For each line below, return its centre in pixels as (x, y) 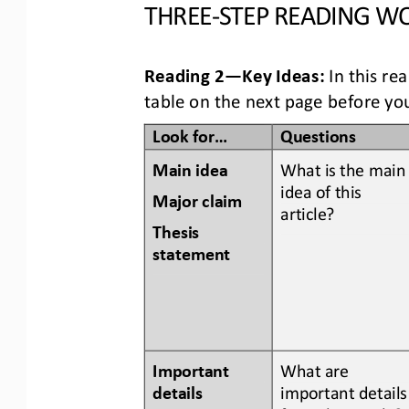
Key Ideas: (283, 73)
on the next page (256, 98)
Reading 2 (184, 73)
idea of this (323, 189)
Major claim (199, 199)
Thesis (178, 230)
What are (317, 368)
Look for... (190, 133)
